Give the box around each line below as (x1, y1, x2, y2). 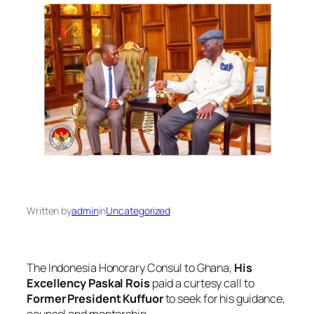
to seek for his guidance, (163, 291, 286, 307)
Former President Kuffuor (27, 291, 163, 307)
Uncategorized (106, 203, 171, 217)
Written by (27, 203, 71, 217)
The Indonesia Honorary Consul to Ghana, (27, 260, 234, 276)
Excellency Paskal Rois (27, 275, 150, 292)
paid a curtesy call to (149, 275, 254, 292)
